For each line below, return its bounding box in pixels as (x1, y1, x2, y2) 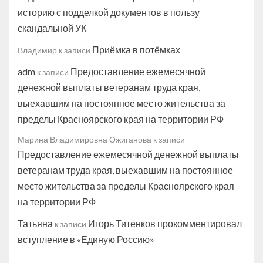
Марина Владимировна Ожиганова (18, 134, 151, 144)
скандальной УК (18, 22, 86, 33)
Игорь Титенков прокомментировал (88, 217, 242, 229)
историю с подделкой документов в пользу (18, 6, 200, 18)
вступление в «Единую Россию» (18, 233, 154, 245)
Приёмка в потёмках (92, 43, 180, 55)
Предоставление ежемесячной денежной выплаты (18, 148, 239, 160)
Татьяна (18, 217, 53, 229)
